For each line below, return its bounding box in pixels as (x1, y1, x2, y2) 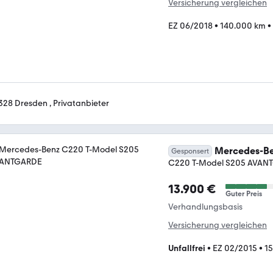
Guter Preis (225, 190, 262, 198)
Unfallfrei (168, 243, 205, 253)
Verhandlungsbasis (168, 202, 243, 212)
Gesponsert (171, 147, 209, 155)
